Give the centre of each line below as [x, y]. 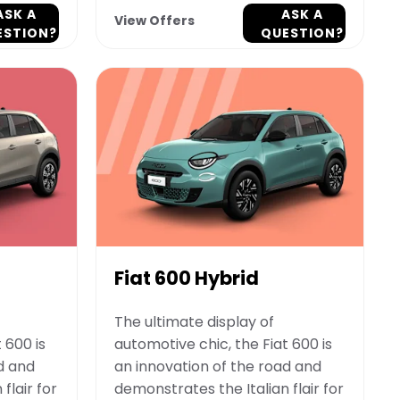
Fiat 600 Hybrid [187, 278]
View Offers [154, 21]
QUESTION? [302, 33]
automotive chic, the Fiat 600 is [223, 344]
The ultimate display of [194, 321]
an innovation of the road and [218, 366]
